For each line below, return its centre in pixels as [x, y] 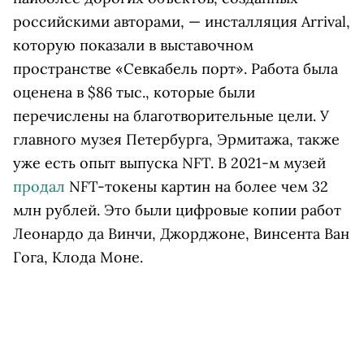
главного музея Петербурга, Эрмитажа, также [176, 139]
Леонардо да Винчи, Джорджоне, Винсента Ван [181, 234]
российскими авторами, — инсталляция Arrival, [182, 22]
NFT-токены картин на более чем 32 [197, 186]
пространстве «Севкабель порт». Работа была [175, 69]
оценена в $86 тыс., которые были [134, 92]
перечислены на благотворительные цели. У [171, 116]
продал [39, 186]
